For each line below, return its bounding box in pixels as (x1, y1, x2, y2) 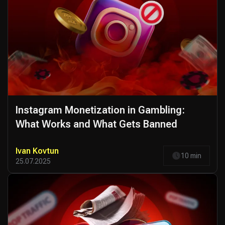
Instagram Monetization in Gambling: (16, 104, 185, 117)
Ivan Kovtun (16, 146, 59, 156)
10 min (181, 151, 201, 160)
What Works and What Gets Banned (16, 118, 177, 131)
